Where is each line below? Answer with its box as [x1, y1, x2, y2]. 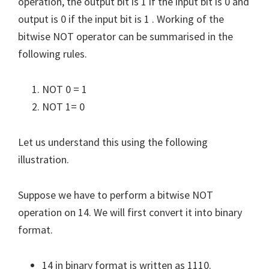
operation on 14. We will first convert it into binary [18, 205, 242, 219]
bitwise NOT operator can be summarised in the [18, 29, 233, 43]
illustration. [18, 152, 69, 166]
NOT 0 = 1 [42, 82, 87, 96]
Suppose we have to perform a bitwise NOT [18, 187, 213, 202]
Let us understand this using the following [18, 134, 208, 149]
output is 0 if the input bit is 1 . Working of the [18, 11, 224, 26]
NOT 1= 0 [42, 99, 85, 113]
